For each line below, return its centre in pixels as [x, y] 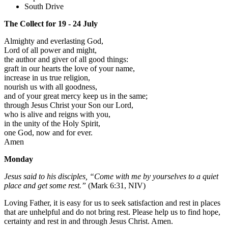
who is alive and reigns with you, [57, 114]
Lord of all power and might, [50, 50]
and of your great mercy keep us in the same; [76, 96]
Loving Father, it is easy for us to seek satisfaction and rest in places [112, 203]
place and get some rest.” [45, 185]
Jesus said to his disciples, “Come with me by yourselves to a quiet [111, 176]
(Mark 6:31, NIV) [116, 185]
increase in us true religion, [47, 77]
